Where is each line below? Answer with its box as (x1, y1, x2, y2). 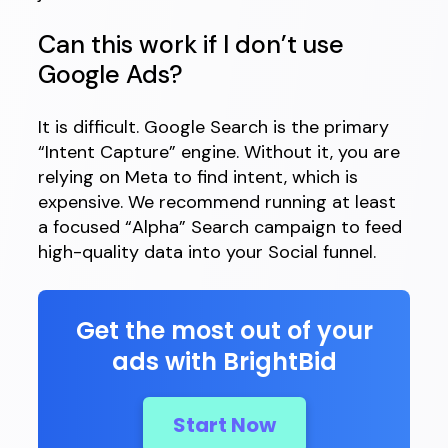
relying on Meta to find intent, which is (38, 165, 358, 190)
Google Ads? (38, 58, 183, 91)
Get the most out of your (75, 314, 373, 348)
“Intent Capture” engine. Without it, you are (38, 140, 400, 165)
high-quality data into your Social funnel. (38, 240, 376, 265)
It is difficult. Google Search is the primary (38, 115, 389, 140)
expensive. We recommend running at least (38, 190, 396, 215)
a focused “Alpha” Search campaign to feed (38, 215, 402, 240)
